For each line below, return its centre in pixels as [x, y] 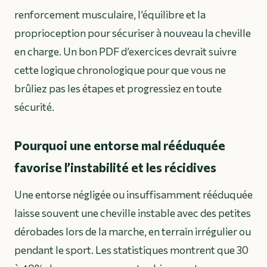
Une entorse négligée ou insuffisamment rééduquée [133, 194]
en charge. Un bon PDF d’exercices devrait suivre [125, 51]
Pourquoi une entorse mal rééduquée [120, 145]
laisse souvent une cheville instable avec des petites [133, 212]
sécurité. [34, 106]
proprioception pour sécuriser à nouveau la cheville [133, 32]
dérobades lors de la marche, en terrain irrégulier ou [133, 231]
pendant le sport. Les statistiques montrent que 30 [131, 249]
